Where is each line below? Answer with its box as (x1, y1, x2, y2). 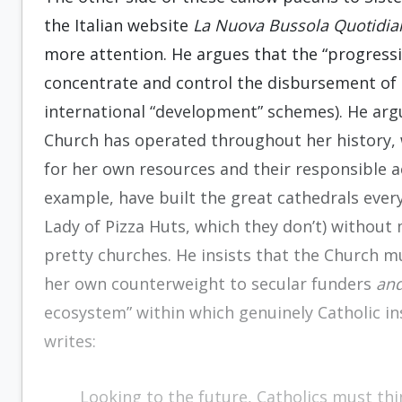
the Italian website (44, 14, 193, 36)
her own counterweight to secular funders (44, 273, 376, 294)
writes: (44, 330, 96, 352)
